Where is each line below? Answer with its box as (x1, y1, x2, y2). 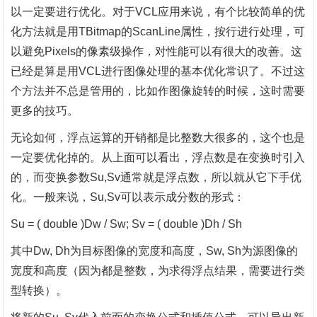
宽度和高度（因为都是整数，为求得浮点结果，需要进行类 (11, 265, 306, 277)
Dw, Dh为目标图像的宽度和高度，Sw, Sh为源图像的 (33, 245, 299, 257)
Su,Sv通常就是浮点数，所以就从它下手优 (90, 171, 302, 183)
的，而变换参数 (11, 171, 91, 183)
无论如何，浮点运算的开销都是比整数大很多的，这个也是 (11, 132, 306, 144)
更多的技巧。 (11, 105, 79, 117)
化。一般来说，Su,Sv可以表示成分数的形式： (11, 191, 246, 203)
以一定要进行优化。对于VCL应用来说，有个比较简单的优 (11, 6, 306, 18)
